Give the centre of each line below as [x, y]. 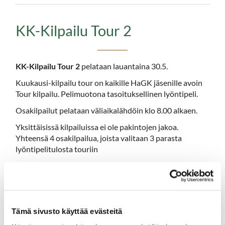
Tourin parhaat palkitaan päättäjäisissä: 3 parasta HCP [109, 165]
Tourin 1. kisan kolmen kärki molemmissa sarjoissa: [102, 204]
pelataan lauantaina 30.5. [124, 66]
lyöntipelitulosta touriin [57, 149]
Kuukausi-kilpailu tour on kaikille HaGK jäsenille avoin [109, 82]
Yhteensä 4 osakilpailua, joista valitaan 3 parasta [99, 138]
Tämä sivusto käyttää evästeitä [67, 211]
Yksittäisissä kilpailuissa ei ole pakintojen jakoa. [97, 127]
